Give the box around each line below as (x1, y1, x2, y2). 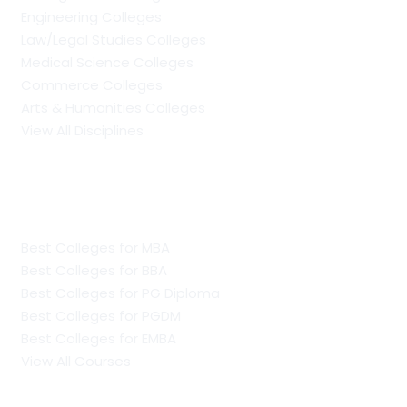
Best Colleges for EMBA (20, 328, 176, 348)
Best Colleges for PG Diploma (20, 283, 220, 303)
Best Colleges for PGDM (20, 305, 181, 325)
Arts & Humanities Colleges (20, 97, 205, 117)
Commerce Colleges (20, 74, 163, 94)
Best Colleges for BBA (20, 260, 167, 280)
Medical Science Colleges (20, 52, 194, 72)
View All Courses (20, 351, 131, 371)
